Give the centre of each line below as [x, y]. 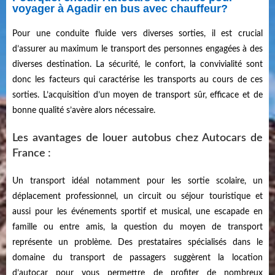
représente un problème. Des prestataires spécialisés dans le [137, 242]
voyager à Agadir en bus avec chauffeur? [120, 9]
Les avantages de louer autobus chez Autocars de [137, 138]
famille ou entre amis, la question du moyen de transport [137, 227]
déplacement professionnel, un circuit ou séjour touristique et [137, 196]
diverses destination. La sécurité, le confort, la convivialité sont [137, 64]
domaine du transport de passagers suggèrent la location [137, 258]
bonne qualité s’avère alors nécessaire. [84, 110]
